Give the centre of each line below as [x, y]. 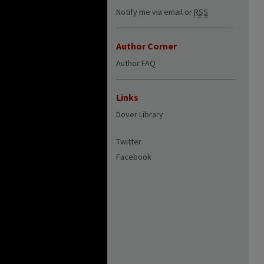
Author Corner [146, 46]
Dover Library [140, 114]
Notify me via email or [155, 12]
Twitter [129, 141]
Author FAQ [136, 63]
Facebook [134, 157]
